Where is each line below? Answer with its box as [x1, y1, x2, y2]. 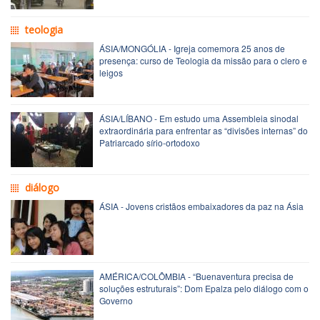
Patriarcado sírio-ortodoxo [99, 136, 200, 149]
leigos [99, 66, 123, 79]
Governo [99, 294, 133, 306]
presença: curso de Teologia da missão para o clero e [99, 54, 307, 66]
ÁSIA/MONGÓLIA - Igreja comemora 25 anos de [99, 41, 285, 54]
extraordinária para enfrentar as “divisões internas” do [99, 124, 308, 136]
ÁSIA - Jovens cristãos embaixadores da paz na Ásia [99, 199, 304, 212]
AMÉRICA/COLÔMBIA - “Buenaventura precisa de [99, 269, 294, 282]
